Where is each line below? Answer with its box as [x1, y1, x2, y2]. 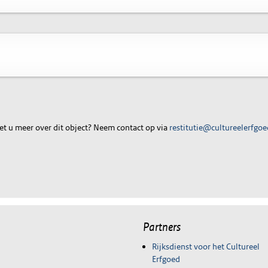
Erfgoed [152, 253, 180, 264]
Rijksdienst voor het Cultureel [152, 240, 260, 252]
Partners [143, 220, 181, 234]
